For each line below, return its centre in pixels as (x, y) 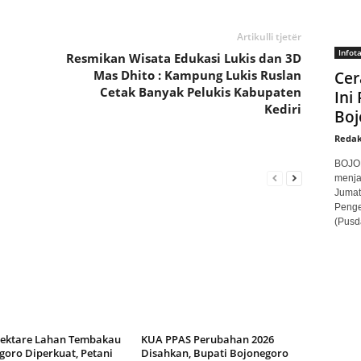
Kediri (282, 108)
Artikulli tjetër (269, 36)
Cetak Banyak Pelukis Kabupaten (200, 91)
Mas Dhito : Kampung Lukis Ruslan (197, 75)
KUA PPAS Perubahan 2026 (207, 339)
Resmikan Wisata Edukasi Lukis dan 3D (183, 58)
